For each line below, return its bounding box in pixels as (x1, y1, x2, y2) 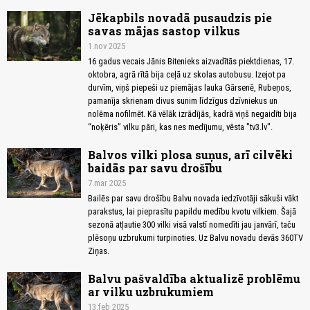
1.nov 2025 (88, 41, 125, 52)
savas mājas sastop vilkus (88, 24, 240, 39)
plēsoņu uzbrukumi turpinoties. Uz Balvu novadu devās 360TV (88, 232, 303, 244)
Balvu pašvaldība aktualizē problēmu (88, 271, 300, 286)
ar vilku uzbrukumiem (88, 284, 214, 300)
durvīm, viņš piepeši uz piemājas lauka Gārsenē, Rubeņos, (88, 82, 291, 93)
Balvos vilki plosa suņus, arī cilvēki (88, 147, 293, 163)
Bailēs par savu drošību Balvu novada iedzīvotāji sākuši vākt (88, 193, 298, 204)
